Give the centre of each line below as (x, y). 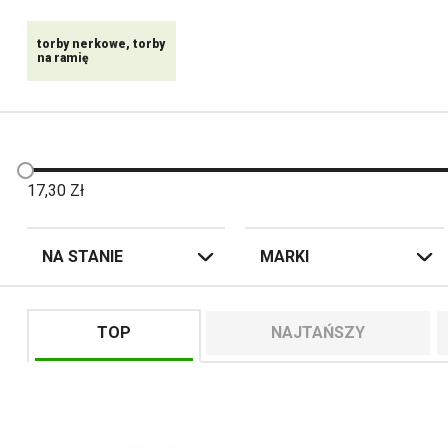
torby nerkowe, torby (101, 44)
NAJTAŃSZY (318, 332)
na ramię (62, 58)
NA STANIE (82, 256)
